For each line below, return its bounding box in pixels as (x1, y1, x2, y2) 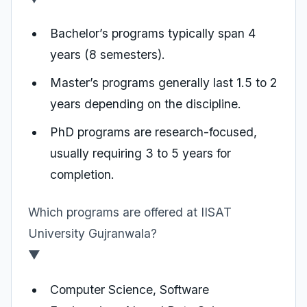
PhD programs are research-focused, (50, 125, 257, 139)
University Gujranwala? (28, 226, 157, 241)
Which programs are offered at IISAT (28, 205, 232, 219)
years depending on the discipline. (50, 97, 241, 111)
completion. (50, 167, 114, 182)
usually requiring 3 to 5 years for (50, 146, 231, 160)
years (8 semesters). (50, 47, 165, 62)
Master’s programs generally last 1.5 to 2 (50, 75, 277, 90)
